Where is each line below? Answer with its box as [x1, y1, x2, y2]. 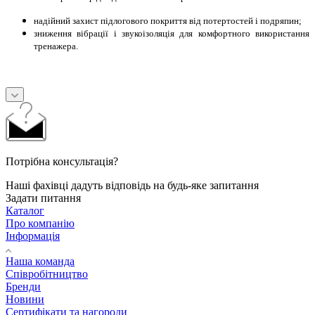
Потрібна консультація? [6, 155, 118, 167]
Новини [6, 292, 44, 305]
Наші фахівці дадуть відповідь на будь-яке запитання [6, 179, 259, 191]
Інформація [6, 229, 60, 242]
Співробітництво [6, 267, 88, 280]
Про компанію [6, 217, 75, 229]
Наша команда [6, 255, 75, 267]
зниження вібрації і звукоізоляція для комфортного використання [34, 27, 309, 39]
